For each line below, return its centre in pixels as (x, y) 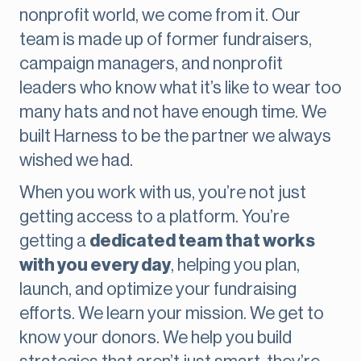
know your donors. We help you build (156, 338)
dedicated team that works (202, 241)
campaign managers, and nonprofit (151, 64)
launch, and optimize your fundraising (158, 290)
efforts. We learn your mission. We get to (172, 314)
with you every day (95, 266)
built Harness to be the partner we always (175, 137)
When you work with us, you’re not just (163, 193)
